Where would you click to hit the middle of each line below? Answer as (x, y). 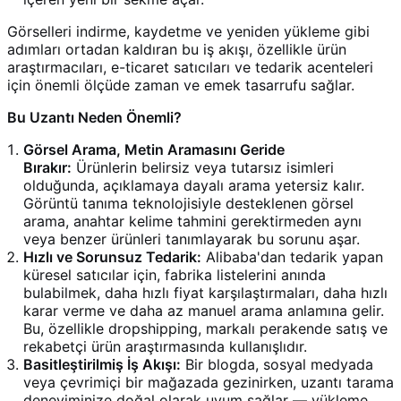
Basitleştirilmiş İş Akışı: (102, 364)
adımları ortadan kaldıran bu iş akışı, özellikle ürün (177, 49)
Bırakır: (47, 167)
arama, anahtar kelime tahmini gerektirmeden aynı (192, 221)
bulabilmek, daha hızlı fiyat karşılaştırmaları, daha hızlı (205, 292)
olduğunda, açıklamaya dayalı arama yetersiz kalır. (194, 185)
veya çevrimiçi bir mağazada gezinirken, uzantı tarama (209, 382)
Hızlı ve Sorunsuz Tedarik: (112, 256)
